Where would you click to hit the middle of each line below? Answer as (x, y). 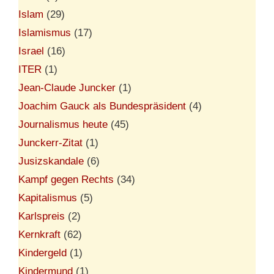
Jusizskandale (51, 161)
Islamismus (45, 32)
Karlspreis (42, 216)
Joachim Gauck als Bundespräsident (102, 106)
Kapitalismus (48, 198)
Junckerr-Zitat (50, 143)
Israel (31, 51)
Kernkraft (39, 234)
